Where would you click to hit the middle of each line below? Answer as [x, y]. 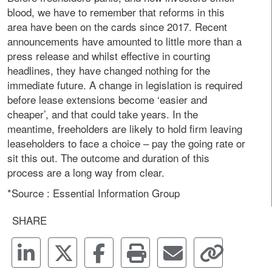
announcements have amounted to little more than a [124, 41]
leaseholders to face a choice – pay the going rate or [126, 143]
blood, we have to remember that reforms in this [116, 12]
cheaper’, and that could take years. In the [103, 114]
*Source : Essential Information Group [93, 193]
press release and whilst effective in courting [109, 56]
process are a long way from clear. [86, 172]
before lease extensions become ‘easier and [107, 99]
